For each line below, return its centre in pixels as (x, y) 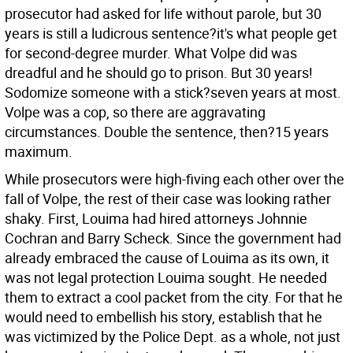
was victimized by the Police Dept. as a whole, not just (173, 336)
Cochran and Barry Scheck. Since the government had (173, 238)
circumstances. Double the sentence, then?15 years (167, 132)
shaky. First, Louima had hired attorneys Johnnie (156, 218)
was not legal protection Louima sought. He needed (166, 277)
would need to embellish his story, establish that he (163, 317)
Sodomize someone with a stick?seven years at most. (173, 92)
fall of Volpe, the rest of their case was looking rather (168, 199)
